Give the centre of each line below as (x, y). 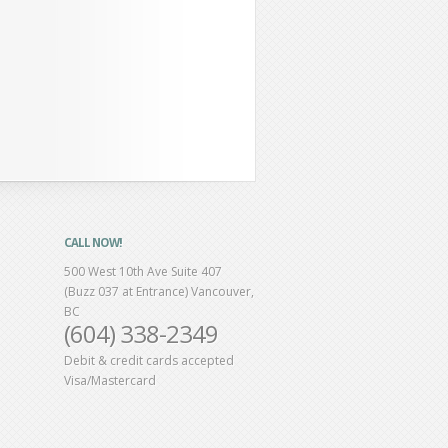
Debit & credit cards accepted (149, 360)
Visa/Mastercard (110, 380)
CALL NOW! (93, 243)
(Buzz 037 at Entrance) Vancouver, (159, 291)
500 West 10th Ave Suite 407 (143, 271)
